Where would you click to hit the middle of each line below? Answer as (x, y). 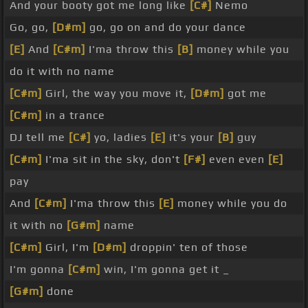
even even (237, 159)
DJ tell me (39, 137)
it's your (192, 137)
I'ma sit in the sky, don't (113, 159)
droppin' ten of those (187, 247)
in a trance (74, 115)
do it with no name (62, 71)
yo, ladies (121, 137)
